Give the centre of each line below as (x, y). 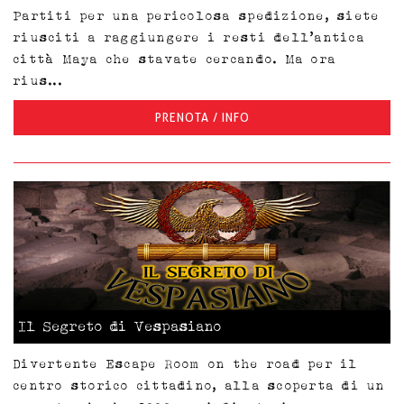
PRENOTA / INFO (202, 118)
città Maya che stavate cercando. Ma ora (175, 59)
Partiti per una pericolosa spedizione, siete (197, 16)
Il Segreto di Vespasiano (120, 326)
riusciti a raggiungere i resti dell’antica (189, 37)
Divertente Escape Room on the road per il (186, 363)
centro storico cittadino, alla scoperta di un (200, 385)
